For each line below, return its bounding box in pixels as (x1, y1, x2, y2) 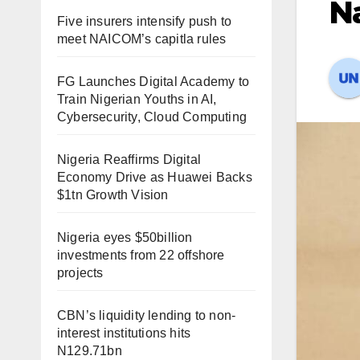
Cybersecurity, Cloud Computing (57, 110, 247, 124)
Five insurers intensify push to (57, 14, 232, 28)
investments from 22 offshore (57, 248, 225, 262)
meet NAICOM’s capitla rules (57, 32, 227, 46)
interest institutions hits (57, 326, 191, 340)
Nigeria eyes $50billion (57, 231, 193, 244)
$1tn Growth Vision (57, 188, 169, 202)
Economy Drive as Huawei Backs (57, 170, 252, 184)
